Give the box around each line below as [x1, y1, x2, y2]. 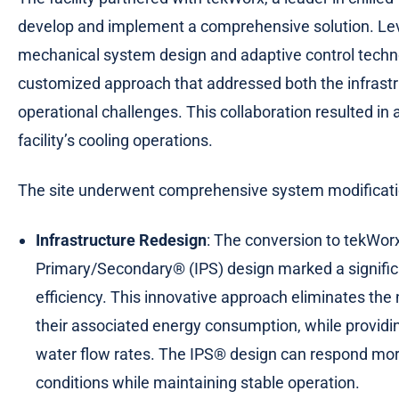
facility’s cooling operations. [18, 130, 213, 150]
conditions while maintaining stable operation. [36, 372, 360, 392]
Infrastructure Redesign [36, 230, 207, 249]
